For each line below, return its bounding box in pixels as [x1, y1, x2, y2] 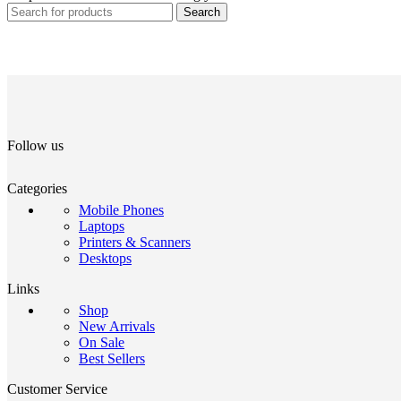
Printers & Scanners [79, 235, 191, 251]
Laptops [79, 218, 124, 235]
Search [183, 5, 220, 20]
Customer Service [7, 381, 107, 397]
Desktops [79, 251, 132, 267]
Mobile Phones [79, 202, 164, 218]
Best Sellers [79, 351, 145, 367]
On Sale [79, 335, 124, 351]
